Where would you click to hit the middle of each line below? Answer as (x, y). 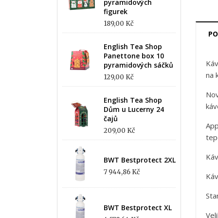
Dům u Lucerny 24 (134, 109)
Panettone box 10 (134, 56)
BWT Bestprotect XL (138, 208)
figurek (116, 11)
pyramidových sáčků (138, 65)
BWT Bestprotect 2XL (140, 160)
